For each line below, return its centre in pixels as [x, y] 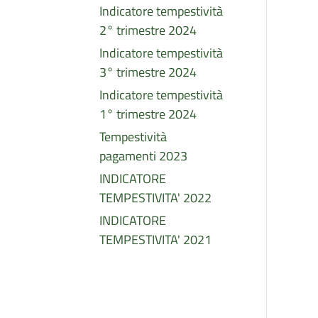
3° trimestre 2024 [148, 72]
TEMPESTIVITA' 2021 [155, 239]
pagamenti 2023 [143, 155]
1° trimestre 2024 [148, 114]
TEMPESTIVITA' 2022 [155, 197]
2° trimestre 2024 [148, 30]
